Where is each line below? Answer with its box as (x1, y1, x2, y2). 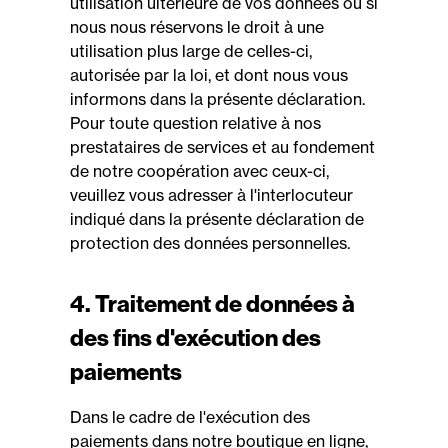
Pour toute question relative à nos (70, 113, 321, 133)
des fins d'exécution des (70, 323, 321, 352)
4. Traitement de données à (70, 289, 355, 318)
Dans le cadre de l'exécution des (70, 407, 310, 427)
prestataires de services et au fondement (70, 137, 375, 157)
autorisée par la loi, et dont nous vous (70, 65, 348, 85)
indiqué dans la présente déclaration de (70, 209, 364, 229)
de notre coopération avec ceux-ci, (70, 161, 329, 181)
